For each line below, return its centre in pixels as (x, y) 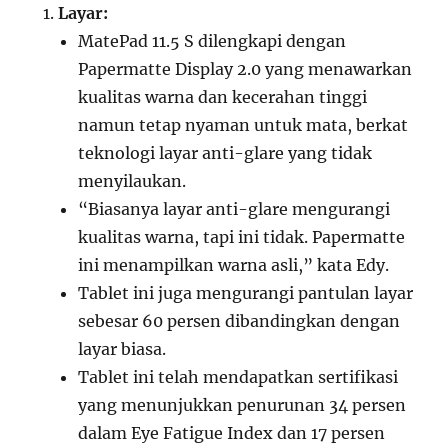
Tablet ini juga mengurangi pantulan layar (246, 293)
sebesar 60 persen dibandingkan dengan (239, 321)
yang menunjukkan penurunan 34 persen (242, 405)
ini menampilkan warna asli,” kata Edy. (234, 265)
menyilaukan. (132, 181)
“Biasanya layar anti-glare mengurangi (234, 209)
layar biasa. (122, 349)
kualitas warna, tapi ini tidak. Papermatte (242, 237)
